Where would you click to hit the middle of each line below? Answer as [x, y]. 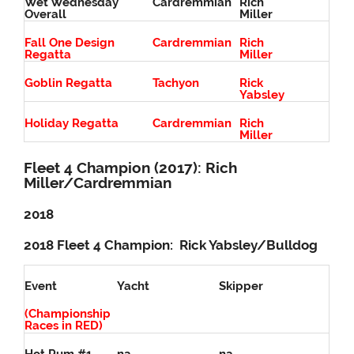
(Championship [68, 314]
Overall [46, 14]
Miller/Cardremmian [98, 182]
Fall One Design [70, 42]
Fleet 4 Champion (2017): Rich [131, 167]
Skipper [241, 286]
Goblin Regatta [69, 83]
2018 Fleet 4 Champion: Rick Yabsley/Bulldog [171, 245]
